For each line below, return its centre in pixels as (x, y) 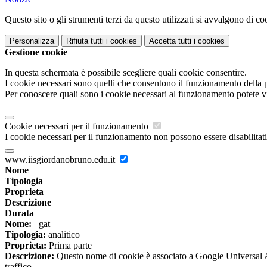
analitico (63, 235)
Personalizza (32, 41)
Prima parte (69, 246)
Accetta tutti (170, 41)
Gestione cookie (36, 52)
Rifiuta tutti (85, 41)
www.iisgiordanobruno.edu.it (61, 160)
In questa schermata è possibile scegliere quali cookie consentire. (126, 73)
